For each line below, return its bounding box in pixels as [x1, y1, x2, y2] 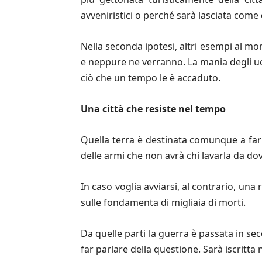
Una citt [81, 102, 118, 115]
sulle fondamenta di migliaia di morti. [81, 196, 246, 209]
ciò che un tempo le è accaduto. [81, 71, 220, 84]
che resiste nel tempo [126, 102, 226, 115]
